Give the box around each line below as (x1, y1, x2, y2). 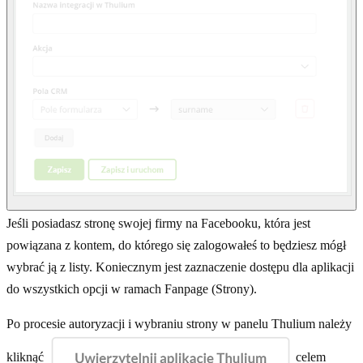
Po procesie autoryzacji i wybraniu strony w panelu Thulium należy (6, 316, 352, 331)
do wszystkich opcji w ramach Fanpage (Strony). (6, 281, 257, 296)
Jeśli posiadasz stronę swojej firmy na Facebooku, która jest (6, 216, 310, 230)
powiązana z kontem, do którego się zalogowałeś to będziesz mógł (6, 237, 346, 252)
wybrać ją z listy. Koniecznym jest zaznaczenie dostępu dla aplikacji (6, 259, 354, 274)
